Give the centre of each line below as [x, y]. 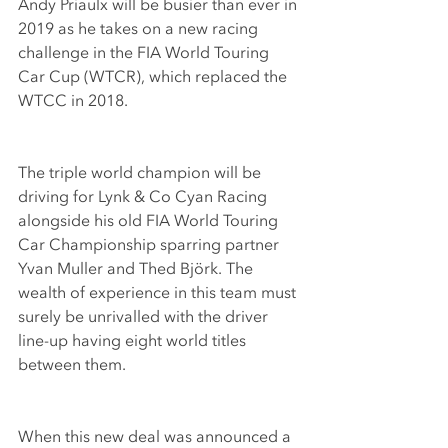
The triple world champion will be [141, 173]
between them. [72, 365]
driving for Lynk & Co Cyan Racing [144, 197]
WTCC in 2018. [73, 101]
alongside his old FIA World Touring [150, 221]
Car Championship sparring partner [150, 245]
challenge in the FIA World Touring [145, 53]
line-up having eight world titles [134, 341]
